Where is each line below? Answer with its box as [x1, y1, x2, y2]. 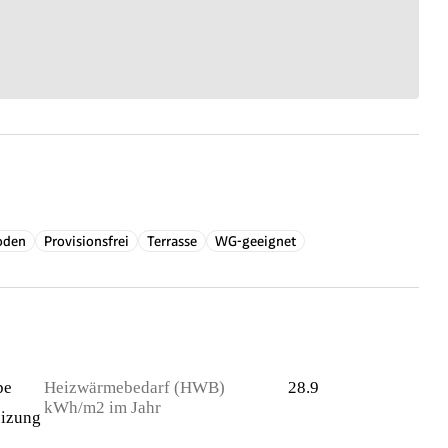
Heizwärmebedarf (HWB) [44, 378, 225, 397]
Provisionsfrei [44, 233, 129, 249]
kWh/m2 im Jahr [44, 398, 161, 417]
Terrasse [147, 233, 197, 249]
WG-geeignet [215, 233, 296, 249]
